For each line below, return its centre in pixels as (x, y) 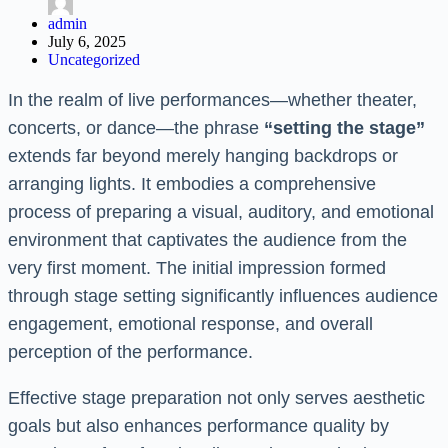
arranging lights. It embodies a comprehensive (192, 184)
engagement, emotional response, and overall (190, 324)
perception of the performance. (130, 352)
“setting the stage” (344, 128)
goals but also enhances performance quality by (198, 426)
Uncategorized (94, 59)
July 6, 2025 (87, 41)
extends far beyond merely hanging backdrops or (203, 156)
